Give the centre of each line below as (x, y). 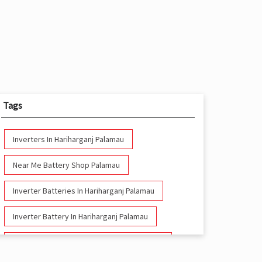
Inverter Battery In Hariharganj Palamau (80, 217)
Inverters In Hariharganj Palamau (68, 139)
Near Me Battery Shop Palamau (66, 165)
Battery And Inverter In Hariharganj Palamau (88, 242)
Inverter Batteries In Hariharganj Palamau (83, 191)
